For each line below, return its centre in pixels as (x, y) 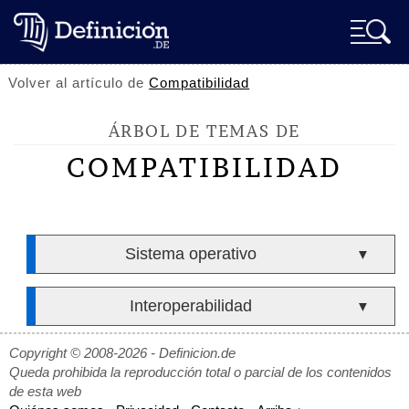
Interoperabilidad (190, 306)
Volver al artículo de (79, 83)
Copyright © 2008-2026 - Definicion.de (122, 353)
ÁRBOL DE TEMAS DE (204, 131)
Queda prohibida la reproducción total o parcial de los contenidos (200, 372)
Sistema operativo (190, 254)
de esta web (45, 391)
